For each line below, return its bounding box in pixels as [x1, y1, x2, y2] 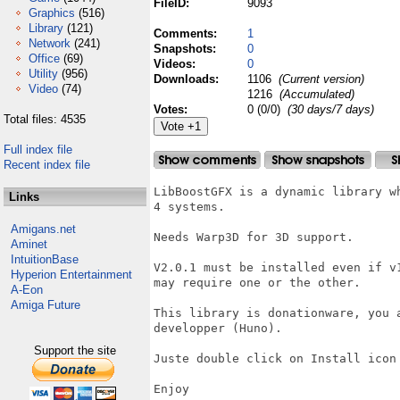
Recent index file [4, 158, 90, 171]
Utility [29, 67, 58, 80]
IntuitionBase [11, 253, 79, 266]
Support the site [34, 344, 116, 357]
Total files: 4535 [4, 112, 86, 126]
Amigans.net [11, 222, 76, 236]
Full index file [4, 143, 72, 156]
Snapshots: [154, 42, 220, 55]
